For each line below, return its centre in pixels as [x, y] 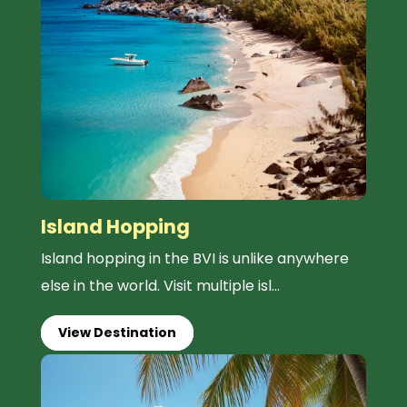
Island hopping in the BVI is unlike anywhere [194, 259]
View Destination [117, 333]
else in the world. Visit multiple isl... [160, 286]
